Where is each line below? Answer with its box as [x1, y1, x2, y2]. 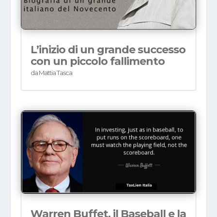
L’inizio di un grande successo [30, 43, 186, 57]
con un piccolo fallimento [30, 55, 165, 68]
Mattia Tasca [38, 69, 72, 77]
